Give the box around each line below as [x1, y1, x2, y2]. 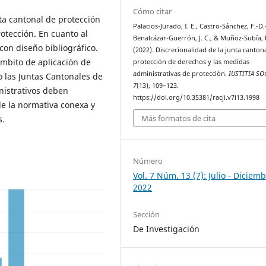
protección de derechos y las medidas [133, 57, 250, 66]
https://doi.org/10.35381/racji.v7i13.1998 [133, 93, 260, 102]
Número [133, 155, 163, 166]
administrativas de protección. [133, 69, 229, 78]
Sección [133, 208, 160, 220]
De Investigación [133, 223, 200, 235]
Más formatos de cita [141, 113, 216, 124]
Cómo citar [133, 5, 172, 17]
